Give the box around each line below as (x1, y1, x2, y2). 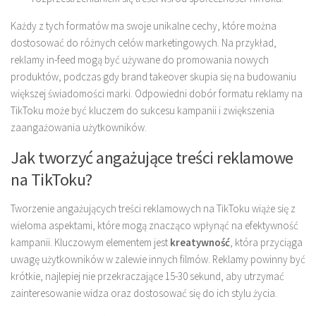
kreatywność (170, 236, 230, 250)
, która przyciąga (230, 236, 303, 250)
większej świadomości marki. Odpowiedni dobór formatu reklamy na (11, 87, 303, 101)
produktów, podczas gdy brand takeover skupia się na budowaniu (11, 70, 296, 84)
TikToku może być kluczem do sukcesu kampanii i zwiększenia (11, 104, 274, 118)
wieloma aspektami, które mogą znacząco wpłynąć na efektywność (11, 219, 298, 233)
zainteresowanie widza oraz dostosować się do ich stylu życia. (11, 286, 277, 300)
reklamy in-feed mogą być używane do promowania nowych (11, 53, 269, 67)
